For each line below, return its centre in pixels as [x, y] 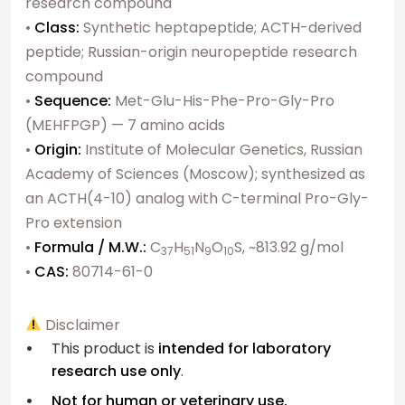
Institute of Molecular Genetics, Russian [222, 149]
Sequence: [73, 100]
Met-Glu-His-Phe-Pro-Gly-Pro [223, 100]
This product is [104, 348]
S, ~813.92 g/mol [289, 247]
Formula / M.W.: [90, 247]
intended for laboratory [244, 348]
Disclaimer [81, 325]
